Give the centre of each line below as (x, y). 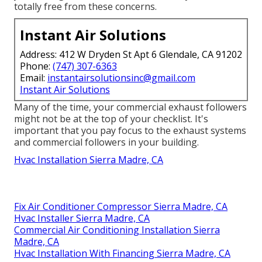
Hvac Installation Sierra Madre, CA (89, 160)
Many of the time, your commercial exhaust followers (130, 107)
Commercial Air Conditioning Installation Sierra (117, 230)
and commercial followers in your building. (106, 142)
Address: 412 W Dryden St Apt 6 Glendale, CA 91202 (131, 55)
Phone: (36, 66)
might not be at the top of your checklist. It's (111, 119)
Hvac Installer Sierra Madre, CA (82, 218)
